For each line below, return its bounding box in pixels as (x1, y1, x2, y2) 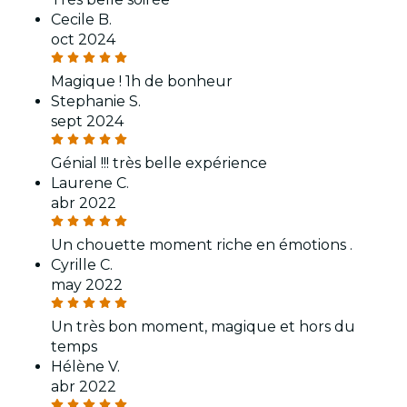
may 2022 (51, 276, 123, 294)
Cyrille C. (51, 256, 113, 274)
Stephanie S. (51, 93, 141, 111)
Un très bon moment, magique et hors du (51, 318, 355, 336)
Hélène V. (51, 358, 120, 376)
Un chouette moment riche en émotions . (51, 236, 352, 254)
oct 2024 (51, 31, 115, 49)
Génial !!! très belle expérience (51, 154, 267, 173)
